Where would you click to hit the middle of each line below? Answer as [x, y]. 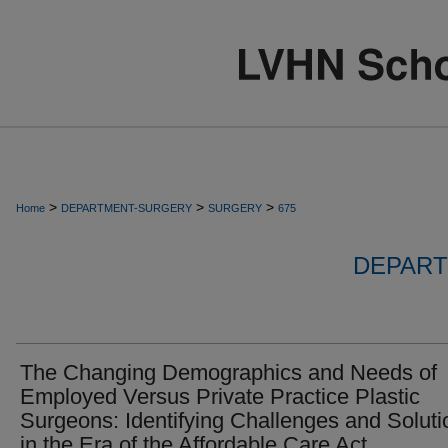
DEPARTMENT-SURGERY [126, 208]
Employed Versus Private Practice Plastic [220, 396]
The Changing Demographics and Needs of [228, 372]
